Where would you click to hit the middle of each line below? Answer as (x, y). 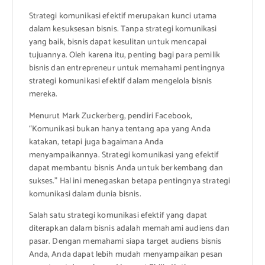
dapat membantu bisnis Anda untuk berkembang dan (126, 168)
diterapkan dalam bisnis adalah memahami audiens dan (129, 228)
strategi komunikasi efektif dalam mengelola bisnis (120, 82)
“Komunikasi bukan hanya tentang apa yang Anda (119, 129)
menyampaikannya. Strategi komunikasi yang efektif (124, 155)
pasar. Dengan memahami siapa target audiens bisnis (125, 241)
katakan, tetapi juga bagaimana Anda (96, 142)
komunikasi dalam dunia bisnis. (85, 194)
